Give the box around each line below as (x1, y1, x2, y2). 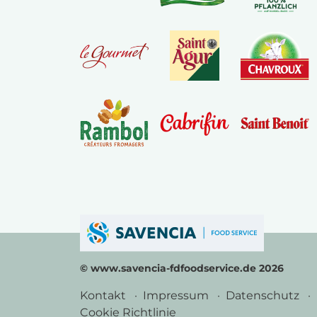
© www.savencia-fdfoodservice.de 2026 (80, 262, 284, 275)
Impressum (143, 289, 212, 303)
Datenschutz (226, 289, 302, 303)
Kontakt (80, 289, 129, 303)
